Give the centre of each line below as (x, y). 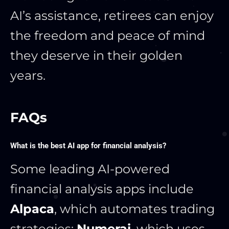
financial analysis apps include (102, 189)
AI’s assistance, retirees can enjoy (112, 16)
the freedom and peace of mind (108, 36)
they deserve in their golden (96, 56)
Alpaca (32, 209)
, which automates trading (134, 209)
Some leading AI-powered (90, 169)
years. (28, 76)
